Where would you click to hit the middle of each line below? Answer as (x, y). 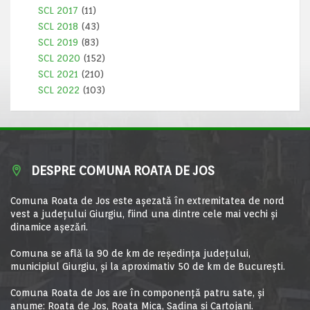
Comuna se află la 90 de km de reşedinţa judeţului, (130, 253)
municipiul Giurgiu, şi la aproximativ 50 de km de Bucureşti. (148, 266)
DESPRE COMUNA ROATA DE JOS (123, 171)
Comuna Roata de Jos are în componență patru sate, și (137, 293)
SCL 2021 (58, 74)
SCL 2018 (58, 26)
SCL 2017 (58, 10)
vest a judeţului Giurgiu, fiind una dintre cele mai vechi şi (144, 214)
